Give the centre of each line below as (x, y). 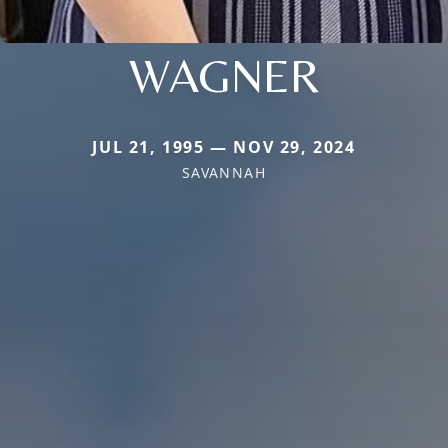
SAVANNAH (224, 172)
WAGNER (224, 74)
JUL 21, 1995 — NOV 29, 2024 (224, 146)
